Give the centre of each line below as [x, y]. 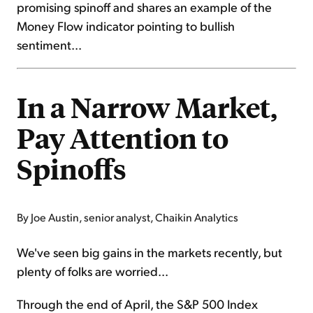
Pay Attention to [123, 138]
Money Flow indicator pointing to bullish [126, 26]
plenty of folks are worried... [93, 271]
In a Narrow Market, [147, 107]
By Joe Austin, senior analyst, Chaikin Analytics [128, 217]
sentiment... [49, 45]
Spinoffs [72, 169]
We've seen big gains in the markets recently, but [150, 252]
